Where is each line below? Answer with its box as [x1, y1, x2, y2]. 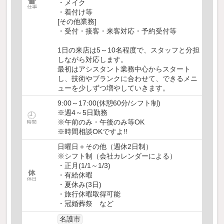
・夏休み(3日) [57, 180, 101, 189]
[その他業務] [57, 17, 96, 26]
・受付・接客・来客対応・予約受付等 [57, 27, 176, 35]
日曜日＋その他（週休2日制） [57, 142, 152, 151]
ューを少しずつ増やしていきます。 [57, 84, 169, 92]
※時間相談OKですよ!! [57, 127, 127, 136]
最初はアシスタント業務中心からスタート [57, 65, 190, 73]
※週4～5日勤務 [57, 108, 107, 117]
